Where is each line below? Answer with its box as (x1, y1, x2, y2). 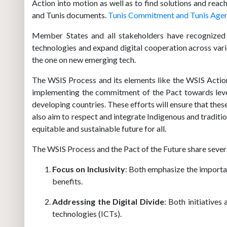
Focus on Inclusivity (52, 164, 125, 174)
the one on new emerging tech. (32, 55, 136, 64)
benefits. (52, 176, 83, 186)
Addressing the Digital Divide (52, 197, 164, 206)
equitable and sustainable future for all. (32, 124, 166, 133)
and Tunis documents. (32, 10, 108, 20)
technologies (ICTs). (52, 209, 122, 218)
